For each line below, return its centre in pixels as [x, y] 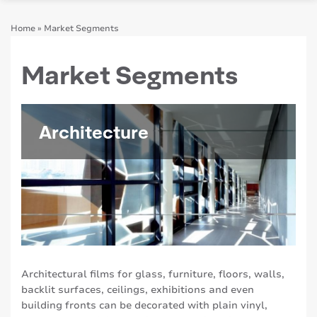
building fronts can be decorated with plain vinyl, [144, 306]
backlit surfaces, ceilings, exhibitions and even [138, 290]
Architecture [94, 132]
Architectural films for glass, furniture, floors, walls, [153, 275]
